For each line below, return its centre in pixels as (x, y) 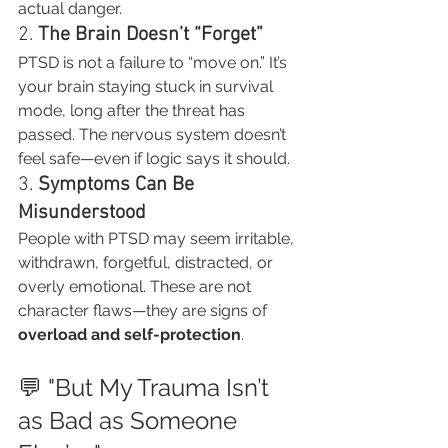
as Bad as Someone (130, 420)
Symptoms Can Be (118, 185)
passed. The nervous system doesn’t (154, 134)
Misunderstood (82, 213)
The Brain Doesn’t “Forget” (150, 35)
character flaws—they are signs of (144, 310)
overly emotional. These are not (136, 286)
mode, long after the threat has (133, 110)
